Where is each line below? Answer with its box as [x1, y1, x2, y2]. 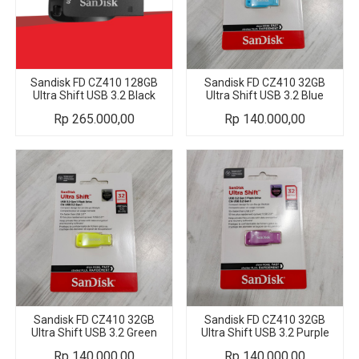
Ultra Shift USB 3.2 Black [33, 88, 155, 102]
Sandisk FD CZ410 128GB [30, 75, 158, 89]
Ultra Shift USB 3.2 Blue [206, 88, 324, 102]
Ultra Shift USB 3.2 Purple [200, 325, 329, 339]
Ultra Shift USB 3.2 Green [31, 325, 157, 339]
